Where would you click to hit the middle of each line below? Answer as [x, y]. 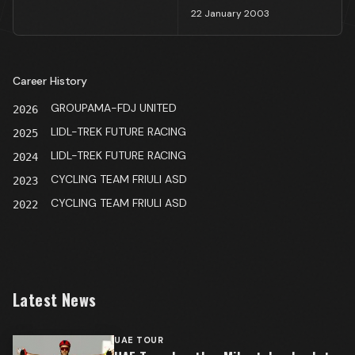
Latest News [55, 300]
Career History [50, 81]
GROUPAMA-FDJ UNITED [114, 108]
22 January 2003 [230, 13]
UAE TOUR [139, 340]
